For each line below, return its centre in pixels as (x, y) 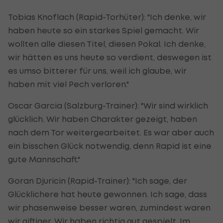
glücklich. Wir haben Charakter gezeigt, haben (103, 119)
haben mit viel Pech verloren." (68, 84)
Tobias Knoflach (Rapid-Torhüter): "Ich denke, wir (107, 17)
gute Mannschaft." (44, 160)
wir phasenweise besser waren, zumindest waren (109, 208)
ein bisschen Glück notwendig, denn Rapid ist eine (110, 146)
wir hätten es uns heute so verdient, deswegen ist (110, 57)
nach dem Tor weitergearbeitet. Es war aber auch (111, 133)
